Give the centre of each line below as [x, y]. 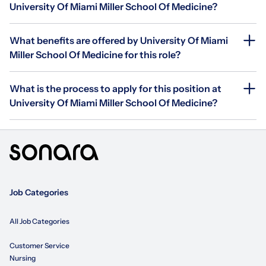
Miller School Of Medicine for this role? [95, 54]
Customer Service [39, 246]
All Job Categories [39, 221]
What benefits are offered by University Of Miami [119, 40]
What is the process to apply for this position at [115, 88]
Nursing [23, 258]
